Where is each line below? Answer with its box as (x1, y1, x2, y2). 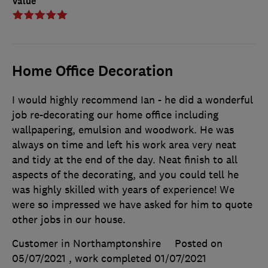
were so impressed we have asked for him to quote (12, 198, 252, 212)
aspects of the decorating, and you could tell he (12, 168, 239, 182)
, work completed (69, 252, 154, 266)
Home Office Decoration (12, 62, 173, 81)
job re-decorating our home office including (12, 108, 218, 122)
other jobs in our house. (12, 213, 126, 227)
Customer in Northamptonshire (12, 237, 161, 251)
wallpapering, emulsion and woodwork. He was (12, 123, 234, 137)
